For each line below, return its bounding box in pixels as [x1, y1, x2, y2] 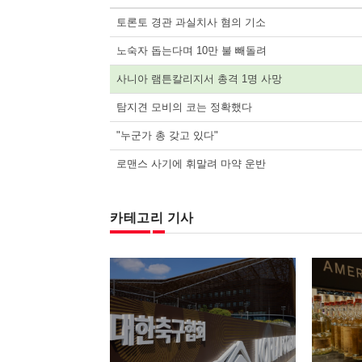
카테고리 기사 [110, 210, 194, 225]
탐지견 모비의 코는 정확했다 [116, 100, 252, 113]
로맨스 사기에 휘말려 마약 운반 [116, 157, 266, 170]
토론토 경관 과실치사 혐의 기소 [116, 15, 266, 28]
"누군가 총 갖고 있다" [116, 128, 218, 141]
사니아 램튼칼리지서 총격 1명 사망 [116, 72, 282, 85]
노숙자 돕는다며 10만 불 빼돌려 [116, 44, 267, 57]
